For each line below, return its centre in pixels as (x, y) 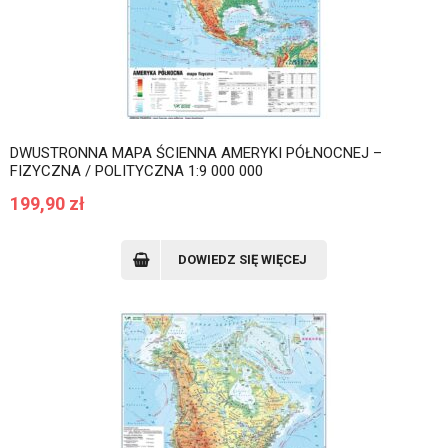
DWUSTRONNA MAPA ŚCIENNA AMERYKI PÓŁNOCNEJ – (196, 153)
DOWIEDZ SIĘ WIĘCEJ (242, 259)
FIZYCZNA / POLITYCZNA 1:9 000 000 (136, 171)
